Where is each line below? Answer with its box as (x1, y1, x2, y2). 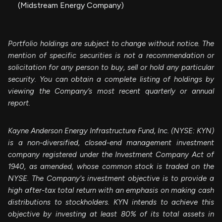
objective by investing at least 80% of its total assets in (8, 209, 214, 219)
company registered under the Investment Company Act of (8, 150, 214, 159)
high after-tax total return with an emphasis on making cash (8, 185, 214, 195)
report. (8, 98, 30, 108)
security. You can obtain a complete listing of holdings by (8, 74, 214, 84)
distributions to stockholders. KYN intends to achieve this (8, 197, 214, 207)
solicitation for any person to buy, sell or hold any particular (8, 62, 214, 72)
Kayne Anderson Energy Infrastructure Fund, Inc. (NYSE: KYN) (8, 126, 214, 135)
